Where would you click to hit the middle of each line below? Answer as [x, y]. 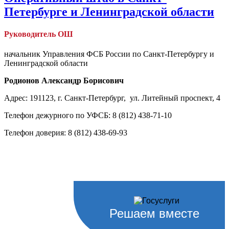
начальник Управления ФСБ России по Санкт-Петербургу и [109, 54]
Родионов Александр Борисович [64, 81]
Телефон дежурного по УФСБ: [57, 116]
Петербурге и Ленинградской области [109, 12]
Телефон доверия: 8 [39, 133]
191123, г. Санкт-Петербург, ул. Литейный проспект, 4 [124, 98]
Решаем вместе [154, 213]
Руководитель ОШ [39, 34]
